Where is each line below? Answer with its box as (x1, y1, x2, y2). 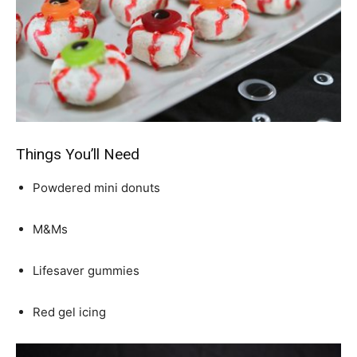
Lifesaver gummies (33, 263, 139, 278)
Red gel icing (33, 304, 106, 320)
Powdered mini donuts (33, 180, 160, 195)
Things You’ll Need (16, 145, 139, 163)
